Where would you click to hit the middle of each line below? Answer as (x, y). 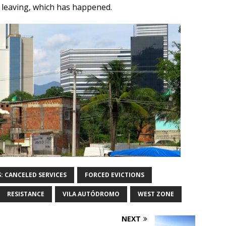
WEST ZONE (156, 194)
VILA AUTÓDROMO (91, 194)
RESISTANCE (26, 194)
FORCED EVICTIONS (115, 175)
